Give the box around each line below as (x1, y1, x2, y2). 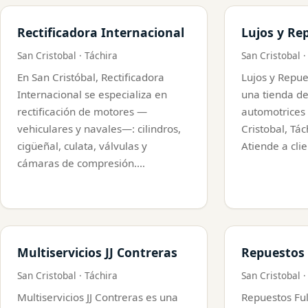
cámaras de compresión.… (17, 155, 145, 170)
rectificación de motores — (17, 104, 147, 118)
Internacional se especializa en (17, 87, 167, 101)
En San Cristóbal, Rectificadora (17, 69, 164, 84)
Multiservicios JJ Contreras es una (17, 289, 178, 304)
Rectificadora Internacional (17, 23, 184, 41)
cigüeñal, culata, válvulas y (17, 138, 147, 153)
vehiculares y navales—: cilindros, (17, 121, 181, 135)
